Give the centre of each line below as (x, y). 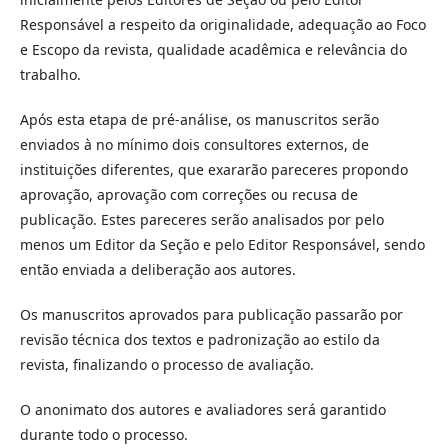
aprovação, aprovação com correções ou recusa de (189, 194)
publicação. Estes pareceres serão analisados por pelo (202, 219)
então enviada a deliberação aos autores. (158, 269)
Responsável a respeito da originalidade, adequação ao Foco (223, 24)
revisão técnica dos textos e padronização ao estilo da (200, 339)
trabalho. (50, 74)
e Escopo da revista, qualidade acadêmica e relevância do (213, 49)
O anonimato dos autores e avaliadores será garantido (203, 409)
